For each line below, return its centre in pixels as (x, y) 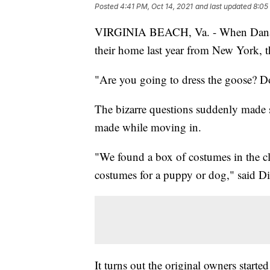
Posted (107, 6)
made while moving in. (148, 127)
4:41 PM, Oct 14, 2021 (156, 6)
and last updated (223, 6)
